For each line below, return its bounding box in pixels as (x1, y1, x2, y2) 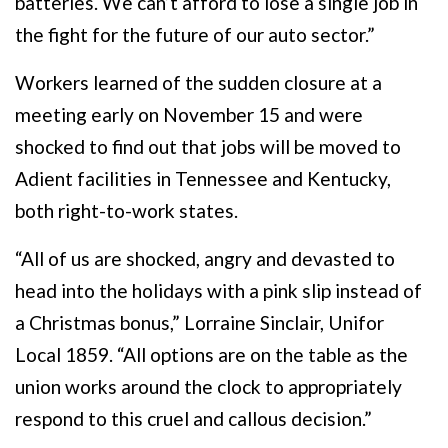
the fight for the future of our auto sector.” (15, 22, 375, 46)
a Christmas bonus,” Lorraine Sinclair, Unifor (15, 310, 384, 334)
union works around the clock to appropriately (15, 374, 402, 398)
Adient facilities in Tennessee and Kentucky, (15, 166, 391, 190)
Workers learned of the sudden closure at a (15, 70, 382, 94)
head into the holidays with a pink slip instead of (15, 278, 422, 302)
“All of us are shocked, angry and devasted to (15, 246, 395, 270)
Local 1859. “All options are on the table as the (15, 342, 408, 366)
